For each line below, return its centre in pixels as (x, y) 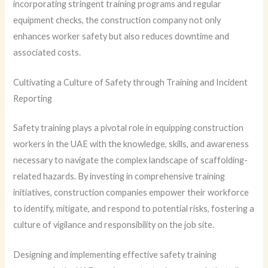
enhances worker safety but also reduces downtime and (121, 36)
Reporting (33, 99)
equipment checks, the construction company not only (117, 20)
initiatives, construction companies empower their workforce (131, 192)
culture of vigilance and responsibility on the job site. (114, 224)
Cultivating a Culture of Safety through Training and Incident (131, 83)
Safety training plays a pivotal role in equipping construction (129, 127)
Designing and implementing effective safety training (115, 255)
